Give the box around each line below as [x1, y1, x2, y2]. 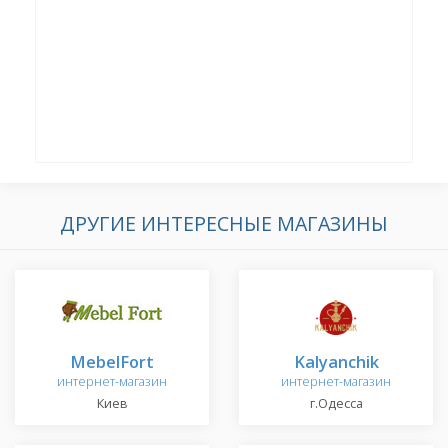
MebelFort [70, 350, 154, 374]
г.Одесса [309, 395, 363, 413]
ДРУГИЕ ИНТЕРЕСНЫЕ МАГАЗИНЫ [60, 210, 388, 238]
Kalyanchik [293, 350, 379, 374]
